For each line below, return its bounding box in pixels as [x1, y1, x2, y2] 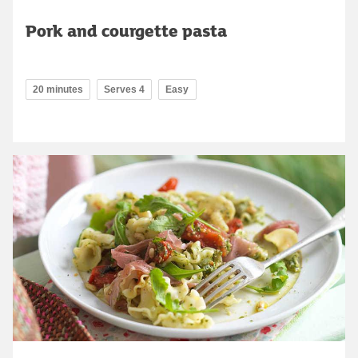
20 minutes [33, 84, 83, 96]
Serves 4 [104, 84, 145, 96]
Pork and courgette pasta [26, 18, 227, 43]
